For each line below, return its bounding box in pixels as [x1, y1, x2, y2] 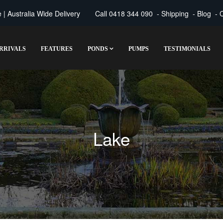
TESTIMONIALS [164, 45, 211, 53]
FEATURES [41, 45, 73, 53]
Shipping [161, 8, 189, 19]
